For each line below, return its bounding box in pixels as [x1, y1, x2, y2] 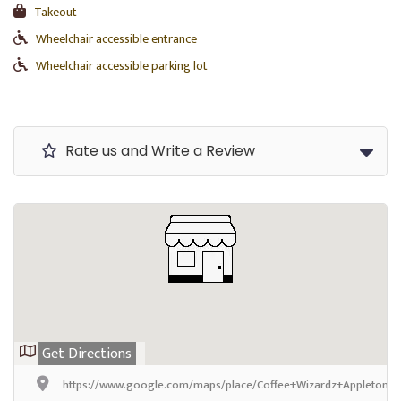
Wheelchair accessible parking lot [36, 55, 208, 76]
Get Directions [42, 341, 132, 366]
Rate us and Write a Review [62, 140, 255, 161]
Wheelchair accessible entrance [36, 28, 197, 49]
